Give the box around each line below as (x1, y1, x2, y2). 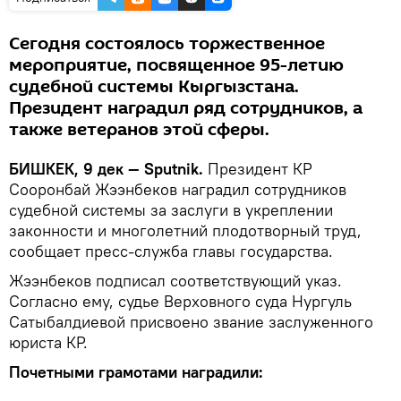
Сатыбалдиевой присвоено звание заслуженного (9, 311, 373, 332)
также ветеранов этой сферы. (9, 116, 269, 142)
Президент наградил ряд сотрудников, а (9, 95, 363, 121)
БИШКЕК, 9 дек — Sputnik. (9, 158, 203, 179)
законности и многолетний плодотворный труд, (9, 219, 362, 241)
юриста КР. (9, 331, 88, 353)
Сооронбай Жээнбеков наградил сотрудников (9, 178, 346, 200)
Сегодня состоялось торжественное (9, 30, 325, 56)
